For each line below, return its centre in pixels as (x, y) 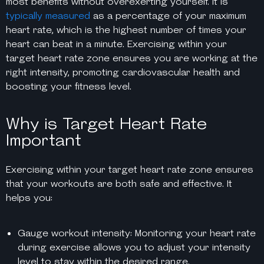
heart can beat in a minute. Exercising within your (116, 44)
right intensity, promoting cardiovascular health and (123, 72)
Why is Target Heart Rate (106, 123)
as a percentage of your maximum (168, 15)
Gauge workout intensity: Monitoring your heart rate (137, 233)
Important (44, 139)
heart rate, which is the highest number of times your (126, 29)
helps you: (29, 197)
